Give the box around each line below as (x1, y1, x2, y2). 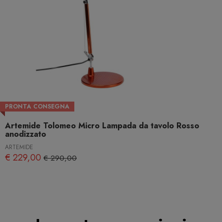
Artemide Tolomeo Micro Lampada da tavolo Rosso (5, 119, 199, 131)
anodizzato (5, 128, 46, 140)
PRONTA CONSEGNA (5, 102, 69, 111)
